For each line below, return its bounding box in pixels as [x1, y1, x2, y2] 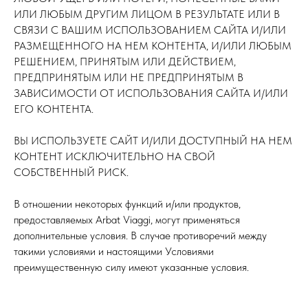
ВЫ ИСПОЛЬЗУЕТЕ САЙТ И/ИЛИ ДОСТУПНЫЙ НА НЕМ [14, 134, 292, 147]
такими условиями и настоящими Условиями [14, 245, 214, 258]
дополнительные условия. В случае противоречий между [14, 229, 267, 242]
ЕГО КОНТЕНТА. [14, 102, 93, 115]
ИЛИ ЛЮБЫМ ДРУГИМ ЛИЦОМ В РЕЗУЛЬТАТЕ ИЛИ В [14, 8, 280, 21]
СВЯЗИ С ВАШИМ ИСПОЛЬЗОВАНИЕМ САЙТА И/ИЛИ [14, 23, 286, 36]
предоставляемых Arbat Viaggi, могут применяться [14, 213, 240, 226]
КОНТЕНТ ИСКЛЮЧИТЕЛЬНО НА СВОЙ [14, 150, 215, 163]
